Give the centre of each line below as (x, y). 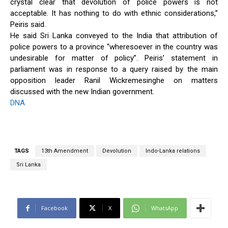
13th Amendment (65, 151)
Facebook (54, 208)
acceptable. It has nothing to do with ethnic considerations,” (114, 13)
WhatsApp (164, 208)
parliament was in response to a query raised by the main (114, 69)
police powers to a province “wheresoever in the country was (114, 47)
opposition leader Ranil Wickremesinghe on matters (114, 81)
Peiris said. (28, 25)
